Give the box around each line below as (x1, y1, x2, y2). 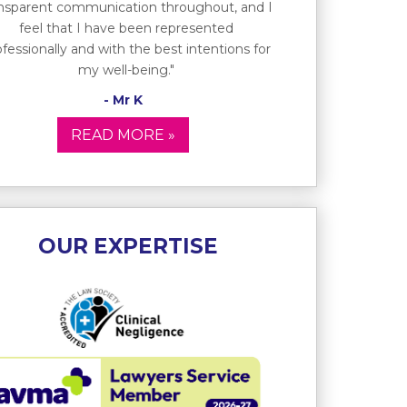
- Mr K (104, 91, 144, 108)
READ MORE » (71, 125, 176, 144)
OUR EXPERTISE (37, 233, 218, 260)
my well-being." (77, 61, 174, 78)
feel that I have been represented (18, 19, 233, 36)
